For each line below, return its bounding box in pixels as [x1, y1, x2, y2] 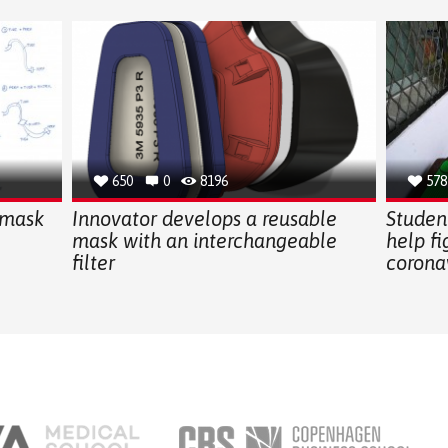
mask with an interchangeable [71, 228, 337, 252]
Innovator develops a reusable [71, 206, 337, 230]
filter [71, 250, 115, 274]
